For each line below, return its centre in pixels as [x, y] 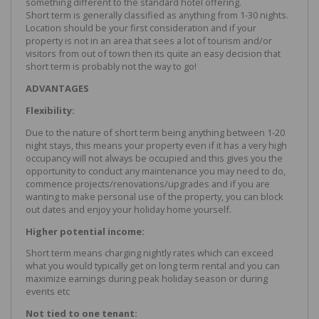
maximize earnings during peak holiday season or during [147, 279]
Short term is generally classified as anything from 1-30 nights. [157, 15]
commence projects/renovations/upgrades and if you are [148, 183]
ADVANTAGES [57, 89]
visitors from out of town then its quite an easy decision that [153, 54]
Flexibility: [50, 110]
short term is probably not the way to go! [111, 67]
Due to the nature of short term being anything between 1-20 [155, 132]
